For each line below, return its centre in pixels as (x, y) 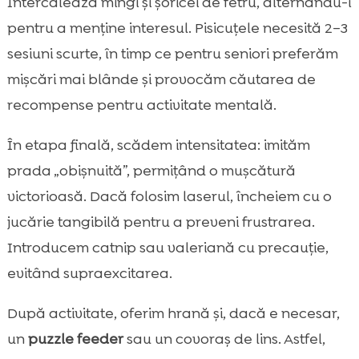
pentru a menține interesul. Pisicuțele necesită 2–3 (177, 28)
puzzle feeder (75, 339)
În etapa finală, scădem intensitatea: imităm (158, 145)
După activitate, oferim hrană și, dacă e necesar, (173, 314)
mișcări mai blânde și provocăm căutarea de (161, 80)
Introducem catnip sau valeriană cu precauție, (167, 248)
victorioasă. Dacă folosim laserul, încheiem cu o (169, 197)
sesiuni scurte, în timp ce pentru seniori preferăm (172, 54)
